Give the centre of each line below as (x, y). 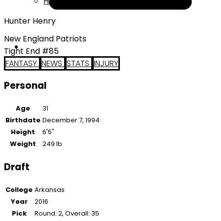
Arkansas (50, 189)
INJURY (106, 63)
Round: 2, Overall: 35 (67, 213)
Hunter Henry (30, 21)
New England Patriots (45, 38)
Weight (23, 144)
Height (23, 132)
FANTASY (22, 63)
